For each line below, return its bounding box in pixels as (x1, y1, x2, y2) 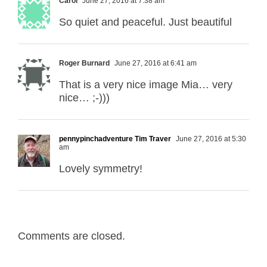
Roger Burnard (59, 58, 110, 67)
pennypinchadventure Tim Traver (59, 134, 171, 143)
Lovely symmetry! (59, 162, 142, 175)
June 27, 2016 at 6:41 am (113, 58, 197, 67)
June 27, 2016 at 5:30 (174, 134, 246, 143)
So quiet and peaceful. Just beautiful (59, 15, 232, 28)
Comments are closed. (18, 229, 125, 242)
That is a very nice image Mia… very (59, 78, 232, 91)
